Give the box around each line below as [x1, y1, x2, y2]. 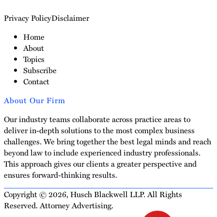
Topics [23, 53, 45, 64]
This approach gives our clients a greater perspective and [4, 157, 197, 169]
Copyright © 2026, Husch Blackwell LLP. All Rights [4, 188, 182, 200]
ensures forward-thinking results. [4, 169, 117, 180]
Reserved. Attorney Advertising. [4, 199, 113, 211]
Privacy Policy [4, 12, 51, 23]
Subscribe [23, 64, 57, 76]
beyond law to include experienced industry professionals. [4, 146, 201, 158]
